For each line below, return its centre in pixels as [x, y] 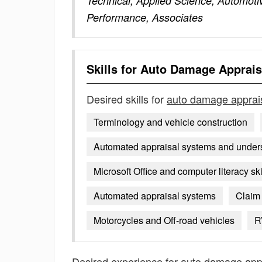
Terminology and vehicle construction [170, 122]
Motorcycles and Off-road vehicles [164, 220]
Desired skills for [127, 99]
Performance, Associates [145, 17]
